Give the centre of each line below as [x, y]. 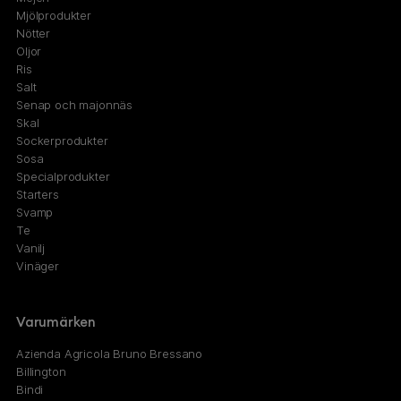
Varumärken [56, 322]
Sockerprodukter [62, 141]
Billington [41, 372]
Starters [38, 195]
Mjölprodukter [54, 16]
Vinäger [38, 266]
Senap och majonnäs [75, 105]
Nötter [34, 34]
